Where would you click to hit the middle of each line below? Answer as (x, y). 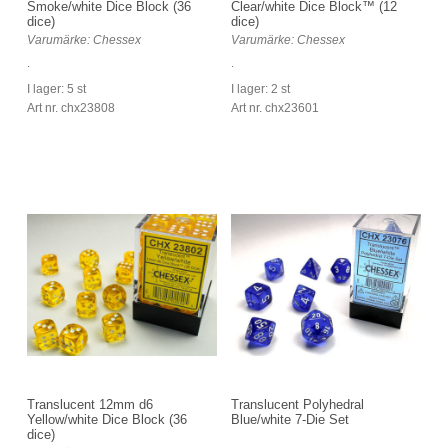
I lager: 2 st (260, 88)
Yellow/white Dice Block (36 (107, 419)
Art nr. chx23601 (275, 107)
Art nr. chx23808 (71, 107)
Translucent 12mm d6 (90, 404)
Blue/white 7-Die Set (290, 419)
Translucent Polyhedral (297, 404)
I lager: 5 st (56, 88)
